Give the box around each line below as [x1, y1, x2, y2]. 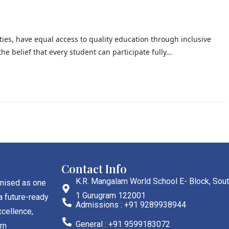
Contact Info [61, 161, 127, 176]
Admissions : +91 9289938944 [75, 199, 186, 210]
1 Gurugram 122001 [75, 190, 146, 200]
